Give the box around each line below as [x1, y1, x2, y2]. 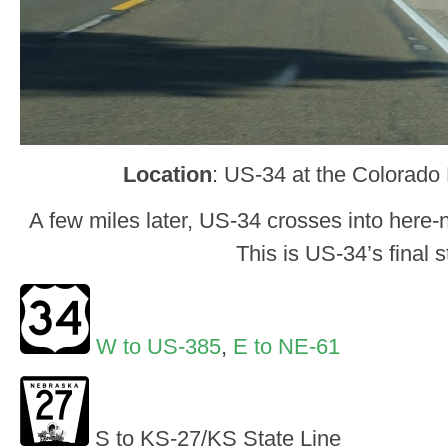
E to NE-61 [233, 333, 340, 359]
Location [122, 162, 212, 188]
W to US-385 [96, 333, 221, 359]
